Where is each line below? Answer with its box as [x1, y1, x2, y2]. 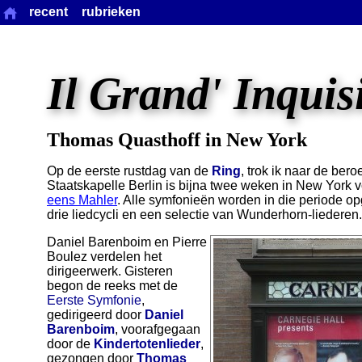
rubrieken [81, 5, 141, 19]
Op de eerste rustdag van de [47, 164, 212, 178]
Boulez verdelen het [47, 250, 162, 263]
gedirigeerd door [47, 308, 145, 322]
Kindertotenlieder [94, 337, 200, 351]
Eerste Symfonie [47, 293, 141, 307]
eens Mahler [47, 193, 117, 207]
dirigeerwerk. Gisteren [47, 264, 173, 278]
